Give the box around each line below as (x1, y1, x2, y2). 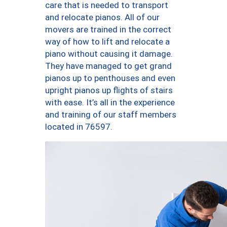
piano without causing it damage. (45, 48, 173, 59)
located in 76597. (45, 121, 112, 132)
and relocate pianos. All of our (45, 12, 160, 22)
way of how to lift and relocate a (45, 36, 170, 47)
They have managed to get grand (45, 60, 172, 71)
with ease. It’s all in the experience (45, 97, 175, 107)
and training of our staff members (45, 109, 176, 120)
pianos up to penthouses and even (45, 72, 175, 83)
